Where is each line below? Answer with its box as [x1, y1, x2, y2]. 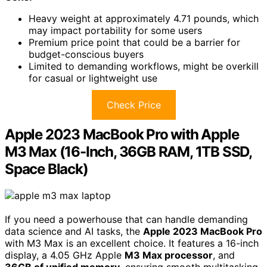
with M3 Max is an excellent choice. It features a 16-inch [5, 237, 259, 249]
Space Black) [5, 160, 88, 178]
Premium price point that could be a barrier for [29, 36, 240, 48]
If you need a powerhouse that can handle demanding [5, 213, 248, 225]
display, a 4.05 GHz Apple [5, 249, 125, 261]
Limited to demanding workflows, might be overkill [29, 60, 259, 72]
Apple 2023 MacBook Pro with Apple [5, 125, 239, 143]
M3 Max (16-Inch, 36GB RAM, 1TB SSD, [5, 142, 252, 160]
